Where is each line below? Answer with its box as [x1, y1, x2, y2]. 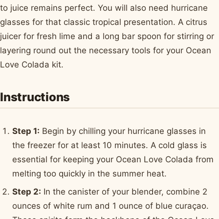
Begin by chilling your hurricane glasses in [40, 126, 206, 136]
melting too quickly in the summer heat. [12, 168, 167, 178]
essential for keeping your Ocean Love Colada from [12, 154, 214, 164]
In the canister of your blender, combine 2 [41, 187, 208, 197]
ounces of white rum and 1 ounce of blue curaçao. [12, 201, 209, 211]
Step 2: [12, 187, 42, 197]
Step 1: [12, 126, 40, 136]
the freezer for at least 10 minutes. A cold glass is [12, 140, 207, 150]
